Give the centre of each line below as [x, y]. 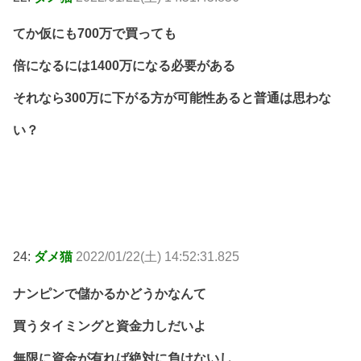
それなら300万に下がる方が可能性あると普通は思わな [172, 98]
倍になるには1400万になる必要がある [124, 66]
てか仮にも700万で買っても [95, 34]
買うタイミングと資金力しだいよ [110, 326]
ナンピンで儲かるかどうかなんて [110, 293]
